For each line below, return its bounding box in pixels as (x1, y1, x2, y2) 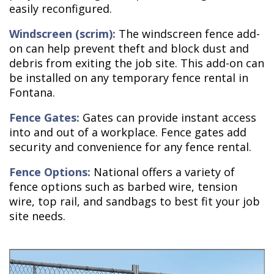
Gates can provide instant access (80, 110, 256, 125)
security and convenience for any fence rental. (9, 139, 251, 155)
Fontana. (9, 85, 55, 100)
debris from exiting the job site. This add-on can (9, 56, 264, 71)
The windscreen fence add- (116, 26, 260, 42)
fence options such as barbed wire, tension (9, 179, 237, 194)
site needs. (9, 209, 65, 224)
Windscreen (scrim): (9, 26, 116, 42)
